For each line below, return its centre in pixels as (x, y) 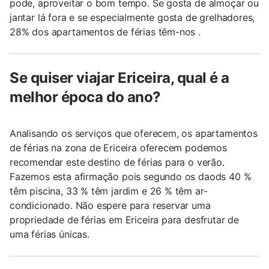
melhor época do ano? (85, 97)
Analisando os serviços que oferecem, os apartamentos (134, 134)
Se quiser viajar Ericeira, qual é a (120, 78)
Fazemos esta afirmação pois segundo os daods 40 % (131, 177)
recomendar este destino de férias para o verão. (117, 162)
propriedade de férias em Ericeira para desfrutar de (125, 220)
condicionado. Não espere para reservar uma (110, 206)
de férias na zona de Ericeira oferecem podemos (118, 148)
